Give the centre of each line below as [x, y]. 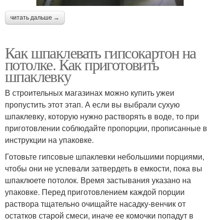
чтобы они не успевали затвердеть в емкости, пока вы [104, 168]
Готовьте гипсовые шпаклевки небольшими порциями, [105, 157]
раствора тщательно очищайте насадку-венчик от [95, 204]
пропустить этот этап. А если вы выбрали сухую [92, 105]
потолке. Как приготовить [82, 64]
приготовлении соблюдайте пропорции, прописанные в [106, 128]
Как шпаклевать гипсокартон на [100, 53]
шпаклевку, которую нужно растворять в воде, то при [102, 116]
